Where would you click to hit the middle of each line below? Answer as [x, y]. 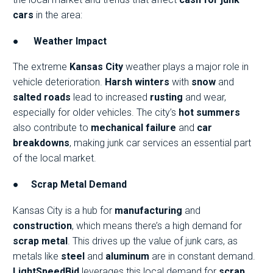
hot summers [209, 113]
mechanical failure [133, 128]
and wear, [204, 97]
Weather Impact [69, 41]
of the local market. [55, 158]
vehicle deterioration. [59, 82]
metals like [37, 256]
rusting [166, 97]
